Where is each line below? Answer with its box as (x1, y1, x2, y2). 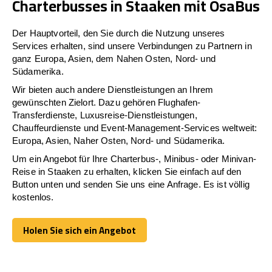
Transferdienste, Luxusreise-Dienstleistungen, (12, 109, 197, 120)
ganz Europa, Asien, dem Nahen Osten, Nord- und (12, 53, 216, 64)
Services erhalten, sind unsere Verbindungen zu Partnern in (12, 40, 252, 51)
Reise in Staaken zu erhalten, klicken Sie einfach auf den (12, 166, 242, 177)
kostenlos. (12, 191, 54, 202)
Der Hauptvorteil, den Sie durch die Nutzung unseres (12, 27, 225, 38)
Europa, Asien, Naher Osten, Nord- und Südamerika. (12, 135, 225, 146)
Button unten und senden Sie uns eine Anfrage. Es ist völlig (12, 178, 250, 189)
